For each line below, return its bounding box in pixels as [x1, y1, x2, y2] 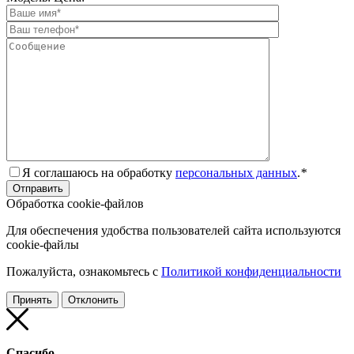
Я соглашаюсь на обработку [22, 165, 175, 179]
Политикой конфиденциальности [161, 264, 341, 278]
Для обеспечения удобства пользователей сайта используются [6, 223, 341, 237]
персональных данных [175, 165, 297, 179]
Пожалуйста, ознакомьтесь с [6, 264, 161, 278]
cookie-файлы [6, 237, 79, 251]
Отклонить [68, 293, 119, 306]
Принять [13, 293, 52, 306]
